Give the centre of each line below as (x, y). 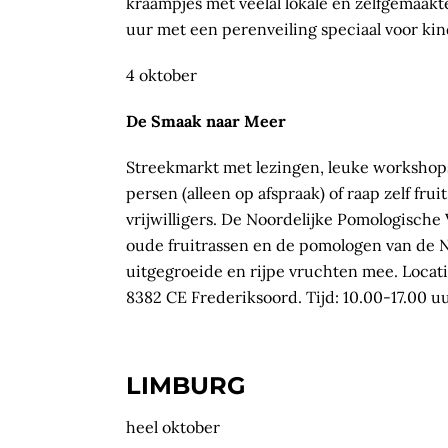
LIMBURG (186, 385)
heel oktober (173, 426)
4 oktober (161, 74)
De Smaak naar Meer (206, 120)
